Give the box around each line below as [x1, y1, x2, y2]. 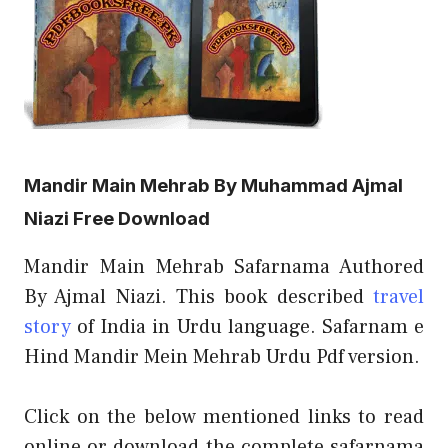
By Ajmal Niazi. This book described [24, 283, 373, 310]
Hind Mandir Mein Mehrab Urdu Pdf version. [24, 343, 420, 370]
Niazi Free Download [24, 206, 210, 230]
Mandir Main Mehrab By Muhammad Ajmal [24, 173, 403, 197]
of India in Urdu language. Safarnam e [71, 313, 424, 340]
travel [373, 283, 424, 310]
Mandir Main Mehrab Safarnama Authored [24, 253, 424, 280]
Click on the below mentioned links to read [24, 403, 424, 430]
